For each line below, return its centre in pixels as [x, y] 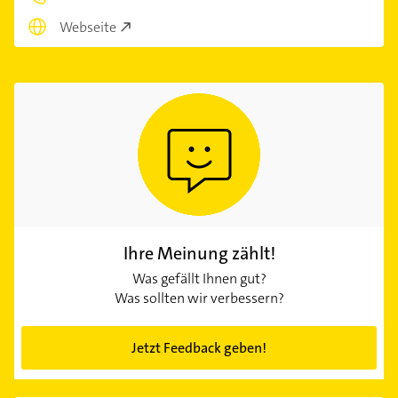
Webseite [88, 28]
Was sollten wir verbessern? [199, 298]
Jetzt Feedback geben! [199, 348]
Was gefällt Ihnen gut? [199, 279]
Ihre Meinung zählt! [199, 254]
